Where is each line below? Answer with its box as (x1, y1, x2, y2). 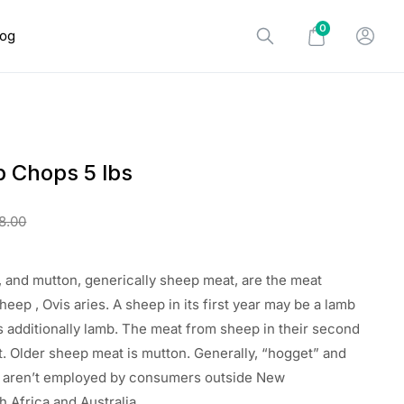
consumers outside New (129, 369, 286, 386)
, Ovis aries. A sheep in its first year (35, 296, 265, 313)
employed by (43, 369, 130, 386)
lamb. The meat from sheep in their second (84, 320, 361, 337)
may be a (264, 296, 326, 313)
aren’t (3, 369, 44, 386)
